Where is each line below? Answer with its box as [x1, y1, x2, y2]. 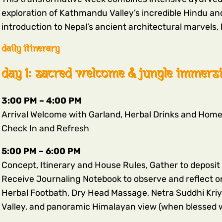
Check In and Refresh [1, 123, 89, 134]
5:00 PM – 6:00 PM [1, 146, 81, 156]
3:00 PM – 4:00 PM [1, 96, 82, 106]
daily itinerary [1, 43, 59, 54]
